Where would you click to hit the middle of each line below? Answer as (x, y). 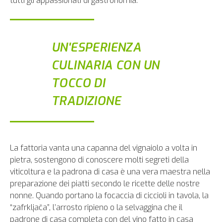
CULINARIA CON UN (106, 65)
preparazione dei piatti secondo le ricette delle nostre (105, 184)
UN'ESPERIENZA (97, 48)
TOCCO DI (79, 83)
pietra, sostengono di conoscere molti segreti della (99, 160)
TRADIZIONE (86, 101)
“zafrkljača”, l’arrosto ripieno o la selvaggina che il (96, 207)
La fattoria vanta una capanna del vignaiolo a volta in (104, 148)
